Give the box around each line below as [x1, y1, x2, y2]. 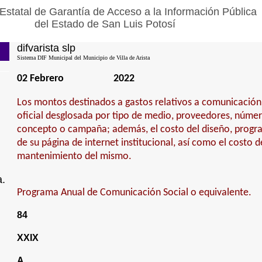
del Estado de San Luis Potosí [34, 18, 175, 30]
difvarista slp [16, 42, 75, 54]
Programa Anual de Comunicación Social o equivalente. [16, 187, 251, 198]
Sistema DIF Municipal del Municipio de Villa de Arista [16, 54, 150, 61]
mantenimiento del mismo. [16, 151, 132, 162]
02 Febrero [16, 73, 64, 84]
